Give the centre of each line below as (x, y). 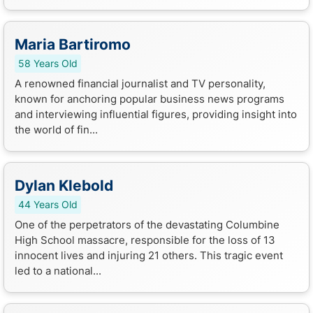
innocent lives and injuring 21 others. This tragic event (149, 255)
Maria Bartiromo (73, 44)
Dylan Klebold (64, 185)
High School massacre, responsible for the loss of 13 (145, 240)
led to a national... (58, 270)
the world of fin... (56, 129)
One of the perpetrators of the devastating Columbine (147, 224)
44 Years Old (48, 204)
